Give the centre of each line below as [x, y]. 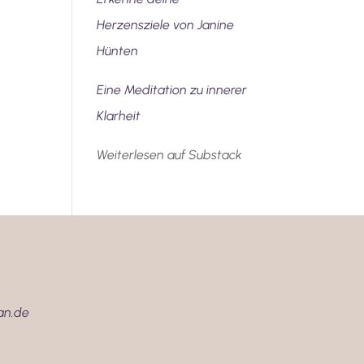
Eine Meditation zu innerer [172, 90]
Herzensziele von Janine [166, 25]
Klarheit [119, 116]
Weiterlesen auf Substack [170, 155]
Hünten [118, 51]
